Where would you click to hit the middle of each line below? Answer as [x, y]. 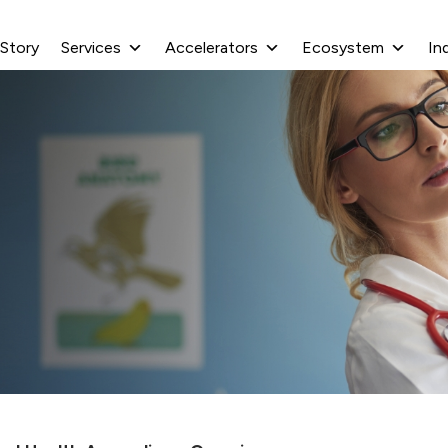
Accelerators [211, 47]
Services [91, 47]
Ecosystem [343, 47]
